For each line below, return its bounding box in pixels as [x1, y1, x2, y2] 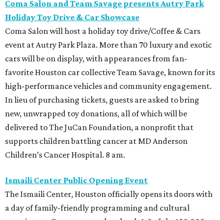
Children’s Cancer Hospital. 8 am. [5, 150, 125, 160]
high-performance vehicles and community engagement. [5, 81, 212, 91]
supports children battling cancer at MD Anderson [5, 136, 188, 146]
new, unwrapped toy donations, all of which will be [5, 109, 187, 119]
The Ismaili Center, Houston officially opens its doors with [5, 189, 213, 199]
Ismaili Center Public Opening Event [5, 175, 148, 186]
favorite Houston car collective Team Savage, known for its [5, 67, 215, 78]
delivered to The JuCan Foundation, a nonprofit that [5, 122, 193, 133]
